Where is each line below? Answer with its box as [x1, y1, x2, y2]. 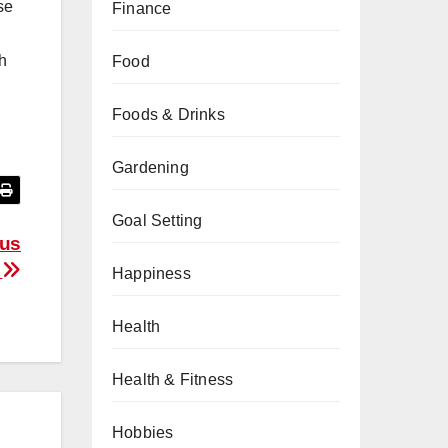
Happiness [112, 265, 191, 282]
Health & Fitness [112, 371, 234, 388]
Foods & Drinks [112, 106, 225, 123]
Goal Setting [112, 212, 203, 229]
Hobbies [112, 424, 174, 441]
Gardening [112, 159, 189, 176]
